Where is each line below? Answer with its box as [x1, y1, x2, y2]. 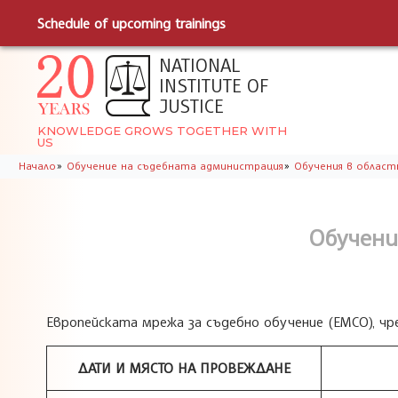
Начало [18, 159, 56, 172]
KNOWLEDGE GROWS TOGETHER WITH [37, 123, 287, 138]
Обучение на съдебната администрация [66, 159, 283, 172]
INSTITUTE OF [159, 74, 268, 97]
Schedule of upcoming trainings [37, 14, 226, 32]
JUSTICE [159, 94, 224, 117]
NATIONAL [159, 53, 240, 76]
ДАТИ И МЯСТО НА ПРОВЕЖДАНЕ [77, 358, 291, 377]
